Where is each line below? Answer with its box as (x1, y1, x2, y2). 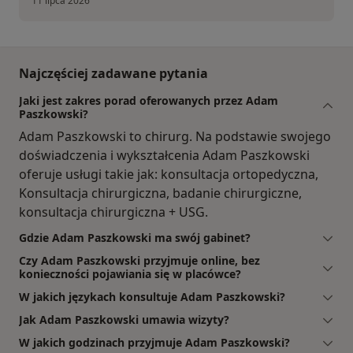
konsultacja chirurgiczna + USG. (19, 203, 208, 221)
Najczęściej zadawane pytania (19, 64, 208, 82)
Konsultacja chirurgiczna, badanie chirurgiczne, (19, 184, 302, 202)
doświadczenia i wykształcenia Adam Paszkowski (19, 146, 310, 164)
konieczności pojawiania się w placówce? (19, 266, 241, 281)
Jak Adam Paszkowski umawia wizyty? (19, 311, 229, 327)
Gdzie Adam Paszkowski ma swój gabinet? (19, 229, 251, 245)
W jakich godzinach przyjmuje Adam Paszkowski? (19, 334, 290, 350)
